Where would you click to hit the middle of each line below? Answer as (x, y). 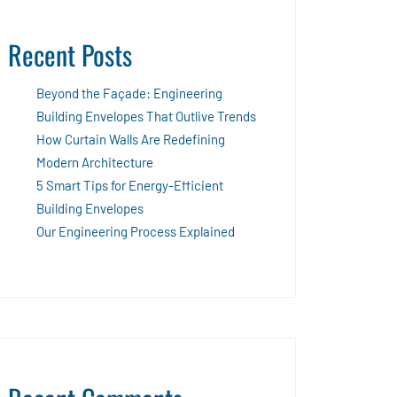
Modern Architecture (95, 162)
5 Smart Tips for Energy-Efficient (130, 185)
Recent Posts (70, 54)
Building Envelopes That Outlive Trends (146, 116)
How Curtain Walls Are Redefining (131, 139)
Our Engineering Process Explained (136, 231)
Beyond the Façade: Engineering (129, 93)
